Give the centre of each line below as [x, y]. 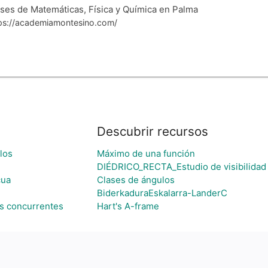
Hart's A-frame [128, 206]
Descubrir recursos [153, 132]
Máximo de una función [146, 154]
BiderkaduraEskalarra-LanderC [162, 193]
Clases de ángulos [136, 180]
